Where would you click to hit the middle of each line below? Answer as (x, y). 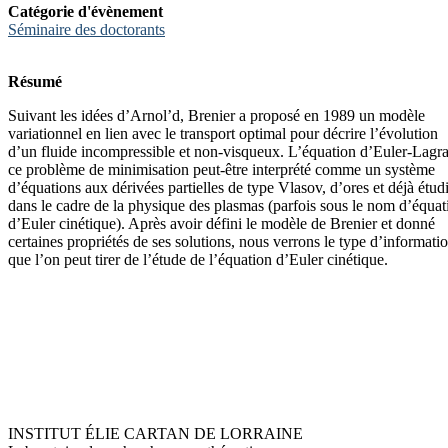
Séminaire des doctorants (86, 30)
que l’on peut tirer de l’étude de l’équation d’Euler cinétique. (198, 260)
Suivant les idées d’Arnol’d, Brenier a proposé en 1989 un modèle (216, 116)
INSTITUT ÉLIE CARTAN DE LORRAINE (155, 434)
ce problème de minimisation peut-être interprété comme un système (221, 170)
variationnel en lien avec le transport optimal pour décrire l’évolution (223, 134)
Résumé (35, 82)
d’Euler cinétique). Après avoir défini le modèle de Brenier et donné (221, 224)
